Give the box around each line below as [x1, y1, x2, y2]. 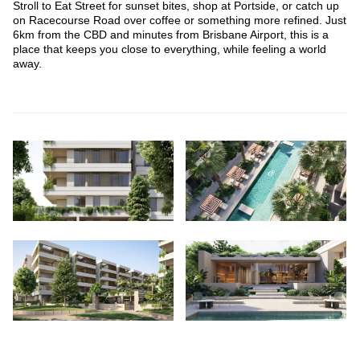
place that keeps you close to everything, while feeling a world [13, 43, 326, 55]
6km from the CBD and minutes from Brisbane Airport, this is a [13, 28, 329, 41]
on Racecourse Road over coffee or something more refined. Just [13, 14, 346, 27]
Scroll [167, 313, 207, 332]
